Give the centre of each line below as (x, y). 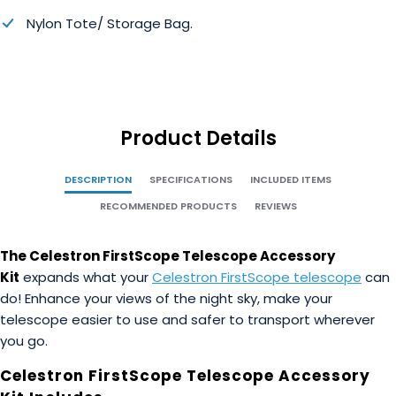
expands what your (86, 278)
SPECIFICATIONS (191, 180)
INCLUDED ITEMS (291, 180)
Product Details (198, 139)
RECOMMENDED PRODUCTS (168, 206)
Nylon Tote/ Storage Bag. (110, 24)
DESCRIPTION (98, 180)
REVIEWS (275, 206)
